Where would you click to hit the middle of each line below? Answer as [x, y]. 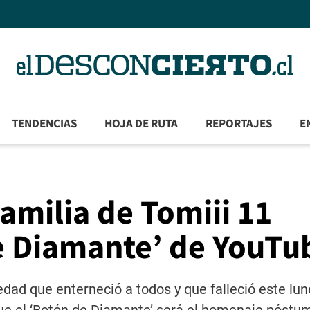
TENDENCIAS [45, 124]
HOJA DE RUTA [142, 124]
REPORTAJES [239, 124]
